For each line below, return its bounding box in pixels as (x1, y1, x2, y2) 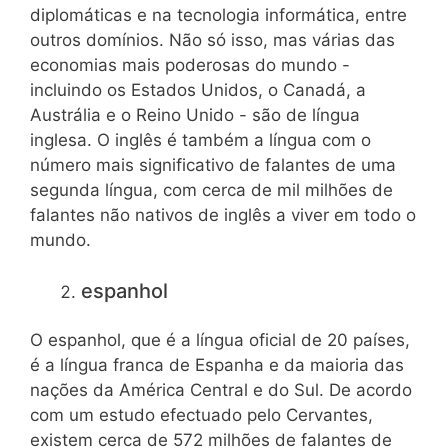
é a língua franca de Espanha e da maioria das (30, 355, 404, 376)
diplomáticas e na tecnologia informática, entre (30, 5, 407, 26)
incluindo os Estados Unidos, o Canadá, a (30, 80, 366, 101)
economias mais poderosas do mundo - (30, 55, 350, 76)
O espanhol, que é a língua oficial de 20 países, (30, 330, 410, 351)
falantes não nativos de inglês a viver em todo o (30, 205, 416, 226)
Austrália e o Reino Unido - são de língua (30, 105, 360, 126)
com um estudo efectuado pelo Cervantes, (30, 405, 373, 426)
